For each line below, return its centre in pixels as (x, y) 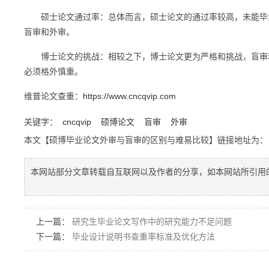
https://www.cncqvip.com (129, 96)
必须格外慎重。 (53, 71)
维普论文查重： (53, 96)
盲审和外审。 (49, 32)
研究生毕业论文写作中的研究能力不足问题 (152, 222)
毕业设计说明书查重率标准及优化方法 (144, 237)
